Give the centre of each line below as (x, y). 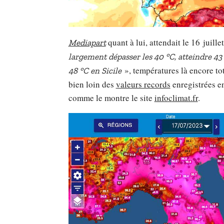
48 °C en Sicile (95, 71)
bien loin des (92, 84)
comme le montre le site (111, 98)
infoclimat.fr (176, 98)
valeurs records (143, 84)
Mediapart (87, 43)
